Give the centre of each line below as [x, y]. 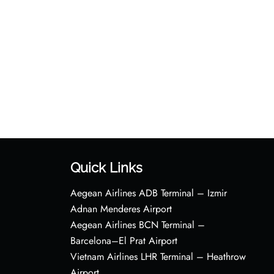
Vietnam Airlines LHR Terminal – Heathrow [158, 256]
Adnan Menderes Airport [121, 209]
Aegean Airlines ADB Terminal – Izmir [148, 193]
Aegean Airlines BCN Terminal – [137, 224]
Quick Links [106, 167]
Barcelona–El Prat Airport [124, 240]
